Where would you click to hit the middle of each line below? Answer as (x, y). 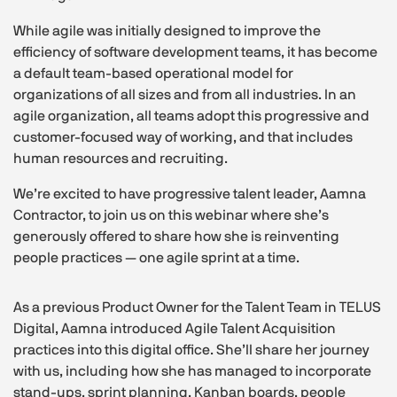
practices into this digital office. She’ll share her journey (191, 350)
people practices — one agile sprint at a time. (156, 258)
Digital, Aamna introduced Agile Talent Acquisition (175, 329)
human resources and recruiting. (121, 159)
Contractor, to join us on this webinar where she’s (171, 216)
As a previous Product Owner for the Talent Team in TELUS (197, 308)
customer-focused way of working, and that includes (183, 138)
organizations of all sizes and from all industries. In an (185, 95)
